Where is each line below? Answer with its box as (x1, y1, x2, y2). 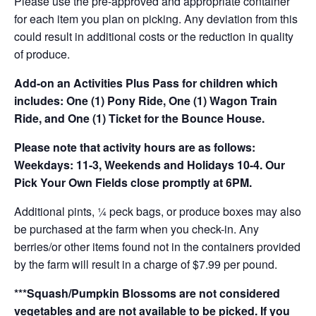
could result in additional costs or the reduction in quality (14, 28, 293, 44)
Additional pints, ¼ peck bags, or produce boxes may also (14, 203, 301, 219)
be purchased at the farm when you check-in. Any (14, 221, 259, 237)
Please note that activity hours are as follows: (14, 139, 255, 155)
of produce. (14, 46, 70, 62)
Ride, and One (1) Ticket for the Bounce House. (14, 110, 265, 126)
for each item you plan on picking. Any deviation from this (14, 11, 298, 27)
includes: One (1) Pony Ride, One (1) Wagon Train (14, 92, 277, 109)
